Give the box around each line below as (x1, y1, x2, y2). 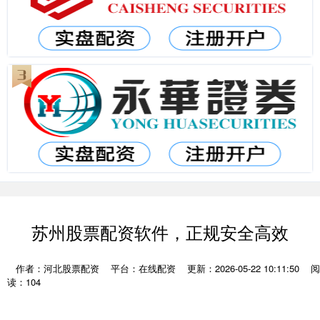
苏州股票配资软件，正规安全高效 (31, 220, 289, 244)
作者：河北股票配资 (16, 261, 102, 275)
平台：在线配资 (111, 261, 176, 275)
